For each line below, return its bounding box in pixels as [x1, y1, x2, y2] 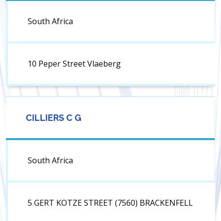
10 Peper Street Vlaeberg [28, 58, 121, 70]
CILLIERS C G [26, 112, 81, 123]
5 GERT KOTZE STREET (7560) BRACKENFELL [28, 197, 193, 209]
